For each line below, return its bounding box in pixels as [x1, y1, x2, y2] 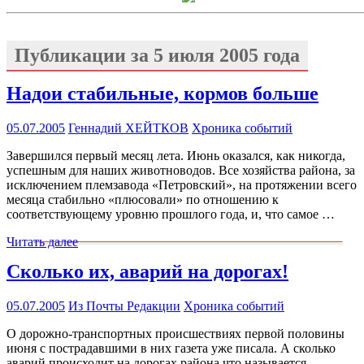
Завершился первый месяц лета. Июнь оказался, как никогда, [6, 148, 345, 162]
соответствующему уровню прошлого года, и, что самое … [6, 206, 335, 221]
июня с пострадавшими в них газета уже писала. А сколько [6, 340, 336, 355]
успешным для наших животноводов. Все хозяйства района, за [6, 162, 355, 177]
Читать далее [6, 234, 78, 249]
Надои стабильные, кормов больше [6, 82, 318, 104]
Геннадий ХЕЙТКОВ [68, 120, 188, 135]
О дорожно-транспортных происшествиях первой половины [6, 326, 344, 340]
